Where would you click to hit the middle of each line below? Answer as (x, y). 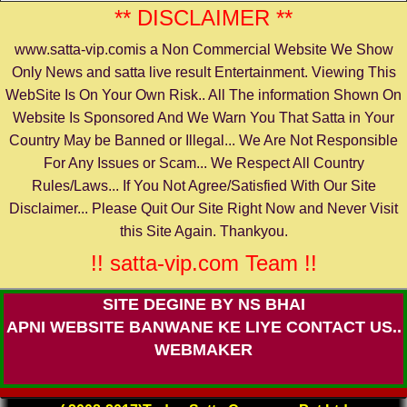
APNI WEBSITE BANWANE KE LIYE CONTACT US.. (203, 328)
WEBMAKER (203, 350)
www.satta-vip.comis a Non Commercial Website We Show (203, 50)
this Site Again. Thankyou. (203, 232)
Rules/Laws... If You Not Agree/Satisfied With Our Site (203, 186)
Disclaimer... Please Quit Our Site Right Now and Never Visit (203, 209)
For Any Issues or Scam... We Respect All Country (203, 164)
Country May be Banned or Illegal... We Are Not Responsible (203, 141)
